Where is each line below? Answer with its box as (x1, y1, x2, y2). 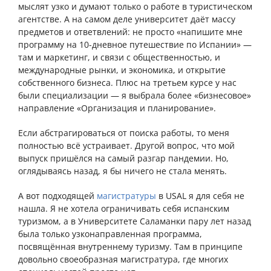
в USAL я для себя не (156, 190, 244, 202)
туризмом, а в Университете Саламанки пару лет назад (18, 215, 251, 227)
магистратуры (97, 190, 156, 202)
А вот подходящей (18, 190, 97, 202)
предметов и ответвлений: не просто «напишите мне (18, 26, 243, 38)
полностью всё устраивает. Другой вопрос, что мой (18, 140, 235, 152)
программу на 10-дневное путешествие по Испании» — (18, 39, 252, 51)
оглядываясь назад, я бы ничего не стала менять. (18, 165, 227, 177)
